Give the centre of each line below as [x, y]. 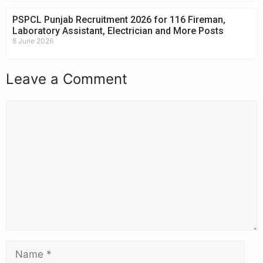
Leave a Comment [67, 79]
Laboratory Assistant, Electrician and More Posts [118, 31]
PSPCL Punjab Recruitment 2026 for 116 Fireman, [119, 19]
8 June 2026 [33, 41]
